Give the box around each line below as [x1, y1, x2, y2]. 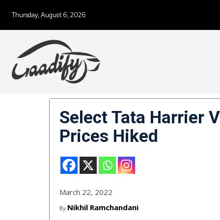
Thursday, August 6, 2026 [12, 11, 86, 19]
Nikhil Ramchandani [67, 202, 138, 213]
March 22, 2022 [59, 187, 112, 197]
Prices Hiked [59, 126, 158, 147]
